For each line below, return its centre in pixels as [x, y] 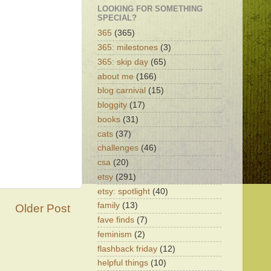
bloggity [112, 105]
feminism [115, 234]
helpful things [123, 263]
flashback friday [127, 249]
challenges [118, 148]
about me [116, 76]
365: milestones [128, 47]
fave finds [116, 220]
